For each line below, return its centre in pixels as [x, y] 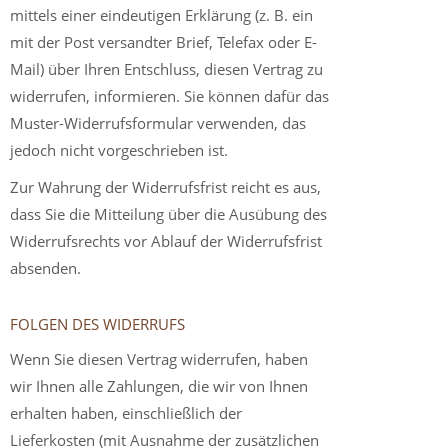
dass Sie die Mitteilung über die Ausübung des [168, 214]
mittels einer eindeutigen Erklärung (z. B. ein [161, 15]
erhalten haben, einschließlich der [126, 413]
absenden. [45, 268]
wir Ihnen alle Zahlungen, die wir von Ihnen [159, 386]
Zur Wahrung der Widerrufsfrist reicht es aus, [165, 187]
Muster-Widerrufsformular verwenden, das [158, 123]
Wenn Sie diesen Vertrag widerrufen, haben [159, 359]
